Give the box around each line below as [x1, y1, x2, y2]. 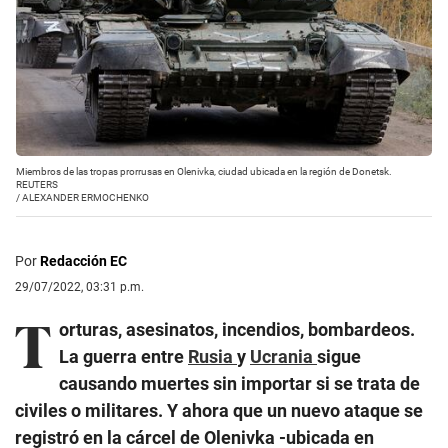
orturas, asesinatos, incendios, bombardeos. [59, 318, 415, 340]
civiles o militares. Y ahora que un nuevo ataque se [15, 399, 423, 421]
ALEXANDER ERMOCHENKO [22, 191, 149, 203]
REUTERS [16, 178, 58, 190]
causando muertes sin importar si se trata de [59, 372, 420, 394]
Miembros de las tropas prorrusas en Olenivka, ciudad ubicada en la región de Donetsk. [16, 165, 392, 177]
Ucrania [250, 345, 317, 367]
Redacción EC [40, 252, 127, 269]
